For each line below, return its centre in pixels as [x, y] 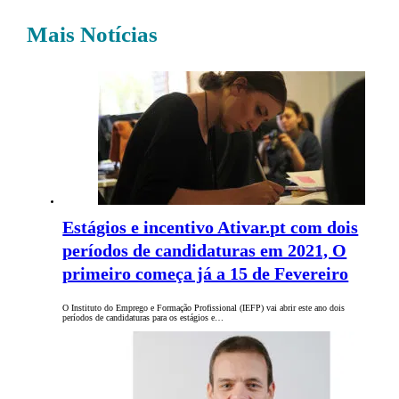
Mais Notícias [93, 35]
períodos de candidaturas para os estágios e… [143, 318]
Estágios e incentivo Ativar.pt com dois [211, 228]
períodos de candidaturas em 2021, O [205, 251]
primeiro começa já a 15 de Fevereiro [206, 274]
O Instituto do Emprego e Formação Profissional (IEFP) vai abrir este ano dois [204, 308]
